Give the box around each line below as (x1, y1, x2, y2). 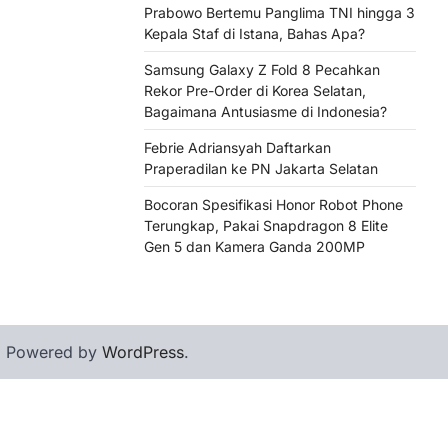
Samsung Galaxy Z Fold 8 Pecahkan (144, 61, 380, 78)
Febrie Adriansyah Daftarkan (144, 139, 331, 156)
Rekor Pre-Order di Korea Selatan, (144, 82, 366, 99)
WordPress (102, 341, 184, 362)
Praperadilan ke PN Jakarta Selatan (144, 160, 378, 177)
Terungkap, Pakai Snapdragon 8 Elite (144, 217, 388, 234)
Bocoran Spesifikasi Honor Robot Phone (144, 196, 403, 213)
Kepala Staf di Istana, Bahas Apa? (144, 25, 365, 42)
